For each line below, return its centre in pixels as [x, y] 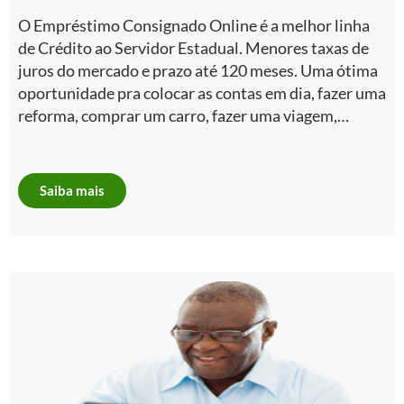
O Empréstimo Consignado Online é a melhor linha [194, 25]
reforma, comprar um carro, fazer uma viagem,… [184, 115]
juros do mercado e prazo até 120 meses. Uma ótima [198, 70]
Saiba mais [72, 190]
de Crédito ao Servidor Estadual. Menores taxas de [193, 47]
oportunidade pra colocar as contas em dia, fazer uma [202, 92]
